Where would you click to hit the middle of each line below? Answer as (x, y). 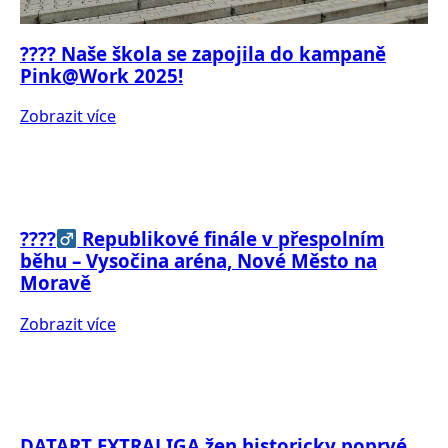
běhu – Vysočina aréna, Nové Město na (198, 260)
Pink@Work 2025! (101, 75)
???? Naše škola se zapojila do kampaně (203, 53)
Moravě (55, 282)
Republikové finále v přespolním (231, 238)
